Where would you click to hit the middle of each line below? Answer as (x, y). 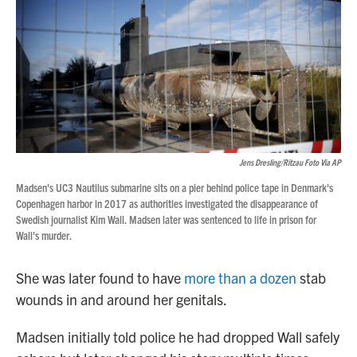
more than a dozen (240, 278)
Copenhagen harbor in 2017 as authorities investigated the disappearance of (167, 204)
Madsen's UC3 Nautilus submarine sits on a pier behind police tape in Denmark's (175, 188)
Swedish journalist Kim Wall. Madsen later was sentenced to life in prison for (166, 220)
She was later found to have (100, 278)
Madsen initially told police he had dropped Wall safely (178, 337)
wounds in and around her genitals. (122, 300)
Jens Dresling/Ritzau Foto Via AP (290, 162)
